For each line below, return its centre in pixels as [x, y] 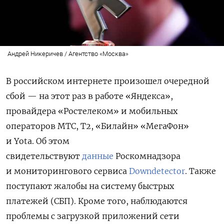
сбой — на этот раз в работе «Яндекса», [89, 96]
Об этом [53, 141]
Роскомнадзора [147, 156]
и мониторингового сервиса [67, 171]
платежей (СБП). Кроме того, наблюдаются [97, 201]
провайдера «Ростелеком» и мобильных [92, 111]
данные [98, 156]
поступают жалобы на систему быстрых [90, 186]
